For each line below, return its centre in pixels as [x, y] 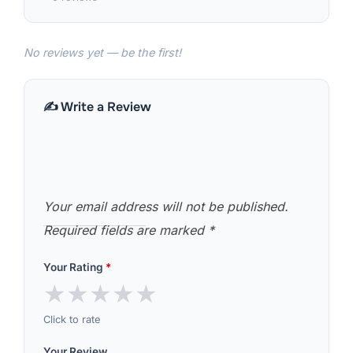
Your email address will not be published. [166, 207]
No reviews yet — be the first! [102, 53]
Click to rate [72, 319]
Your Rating [74, 268]
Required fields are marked [126, 230]
